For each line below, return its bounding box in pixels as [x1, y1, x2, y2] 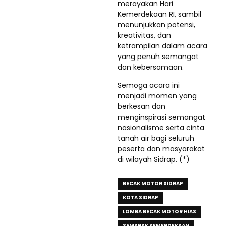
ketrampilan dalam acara [118, 41, 207, 51]
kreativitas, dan [118, 30, 171, 40]
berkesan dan [118, 101, 165, 111]
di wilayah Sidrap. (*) [118, 154, 190, 164]
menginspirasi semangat [118, 112, 205, 122]
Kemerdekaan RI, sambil [118, 9, 201, 19]
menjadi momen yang [118, 91, 197, 101]
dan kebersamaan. [118, 62, 184, 72]
